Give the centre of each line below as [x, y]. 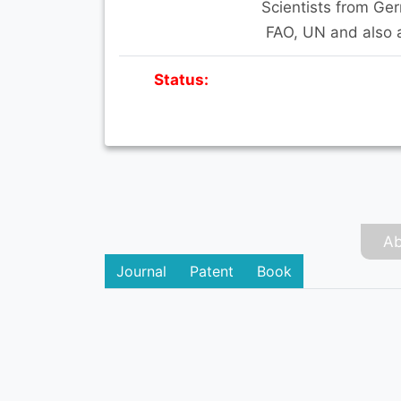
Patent [212, 271]
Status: [181, 79]
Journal [141, 271]
